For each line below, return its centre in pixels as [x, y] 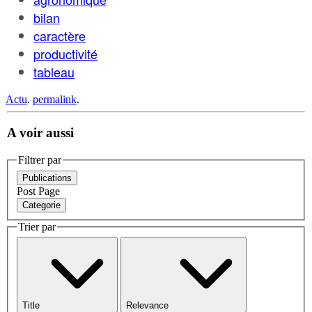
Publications [47, 178]
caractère [60, 35]
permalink [55, 99]
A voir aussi [40, 133]
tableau [54, 71]
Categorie [41, 205]
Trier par [37, 226]
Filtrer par [40, 160]
